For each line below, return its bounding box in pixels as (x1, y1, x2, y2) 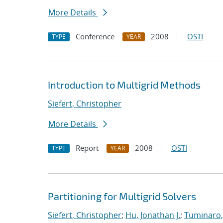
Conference (76, 31, 114, 41)
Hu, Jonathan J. (125, 210, 180, 221)
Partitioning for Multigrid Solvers (48, 190, 196, 202)
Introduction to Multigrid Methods (48, 79, 201, 91)
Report (76, 143, 99, 153)
